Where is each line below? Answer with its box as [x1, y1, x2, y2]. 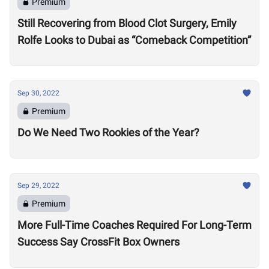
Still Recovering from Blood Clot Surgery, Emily [17, 17, 237, 29]
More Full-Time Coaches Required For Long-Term [17, 219, 252, 231]
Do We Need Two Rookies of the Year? [17, 126, 199, 139]
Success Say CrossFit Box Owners [17, 235, 180, 248]
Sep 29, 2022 [17, 181, 59, 190]
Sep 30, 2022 [17, 89, 59, 97]
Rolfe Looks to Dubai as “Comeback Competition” [17, 34, 251, 46]
